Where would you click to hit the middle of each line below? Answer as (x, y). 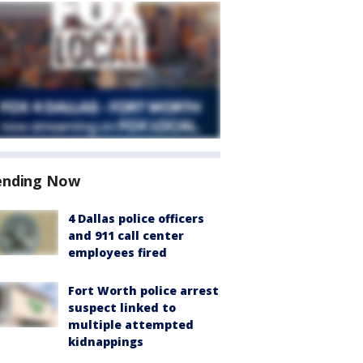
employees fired (117, 252)
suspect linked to (122, 307)
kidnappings (106, 342)
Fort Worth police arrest (143, 290)
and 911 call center (126, 235)
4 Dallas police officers (136, 218)
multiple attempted (131, 325)
